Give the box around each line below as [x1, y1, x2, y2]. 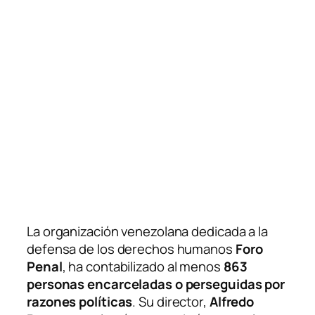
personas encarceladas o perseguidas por [27, 274, 285, 293]
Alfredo [209, 292, 255, 311]
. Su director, [132, 292, 210, 311]
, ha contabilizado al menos [62, 257, 224, 276]
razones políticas [27, 292, 133, 311]
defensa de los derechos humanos [27, 239, 236, 258]
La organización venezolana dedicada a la [27, 221, 268, 240]
